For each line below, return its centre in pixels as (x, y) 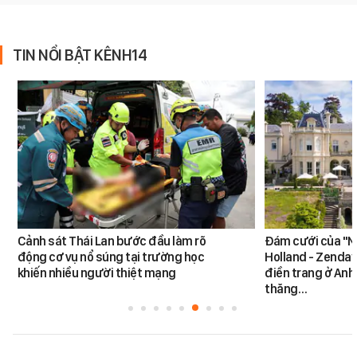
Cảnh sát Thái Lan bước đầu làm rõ (112, 241)
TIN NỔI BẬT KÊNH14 (80, 55)
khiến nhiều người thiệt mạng (96, 273)
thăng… (286, 289)
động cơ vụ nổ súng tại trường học (111, 257)
